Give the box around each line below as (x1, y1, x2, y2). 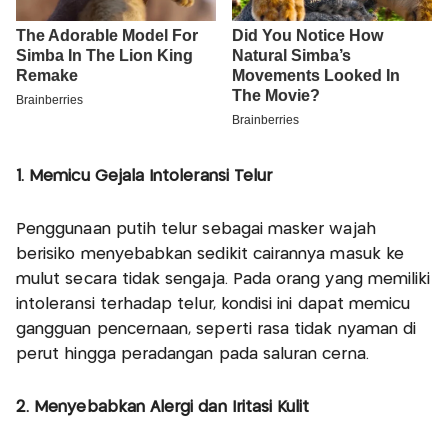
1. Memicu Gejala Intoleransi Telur (16, 169, 273, 185)
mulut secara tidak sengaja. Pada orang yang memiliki (16, 272, 431, 288)
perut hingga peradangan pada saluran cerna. (16, 347, 369, 363)
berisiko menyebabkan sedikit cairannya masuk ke (16, 247, 405, 263)
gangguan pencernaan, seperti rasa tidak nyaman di (16, 322, 417, 338)
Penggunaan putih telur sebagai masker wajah (16, 222, 376, 238)
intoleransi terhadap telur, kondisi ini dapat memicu (16, 297, 411, 313)
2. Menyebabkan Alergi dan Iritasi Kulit (16, 400, 310, 416)
